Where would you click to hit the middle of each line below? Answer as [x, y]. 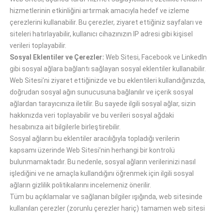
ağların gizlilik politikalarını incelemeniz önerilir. [80, 185]
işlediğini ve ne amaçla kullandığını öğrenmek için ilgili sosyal [102, 173]
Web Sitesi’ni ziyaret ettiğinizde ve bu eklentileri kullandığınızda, [108, 80]
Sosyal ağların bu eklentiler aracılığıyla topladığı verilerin [95, 139]
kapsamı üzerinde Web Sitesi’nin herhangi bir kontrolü [92, 150]
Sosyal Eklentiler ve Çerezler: [57, 57]
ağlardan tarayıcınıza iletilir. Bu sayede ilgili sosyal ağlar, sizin [103, 104]
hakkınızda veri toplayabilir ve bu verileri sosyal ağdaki [92, 115]
